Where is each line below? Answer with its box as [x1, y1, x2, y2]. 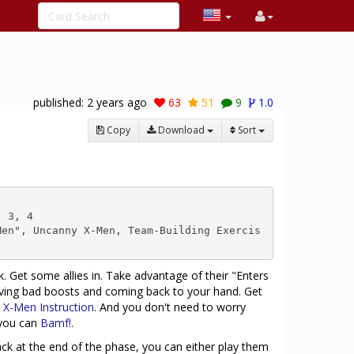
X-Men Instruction [3, 299, 94, 314]
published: [33, 95, 87, 110]
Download [158, 123, 205, 137]
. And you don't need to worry [94, 299, 246, 314]
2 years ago [87, 95, 147, 110]
